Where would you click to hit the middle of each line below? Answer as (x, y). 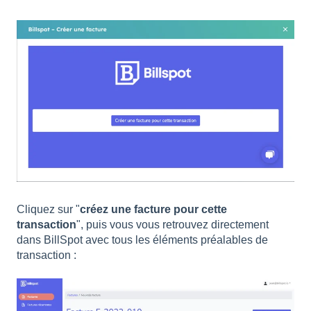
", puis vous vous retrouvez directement (173, 224)
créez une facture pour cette (153, 209)
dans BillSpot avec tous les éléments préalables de (142, 239)
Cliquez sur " (48, 209)
